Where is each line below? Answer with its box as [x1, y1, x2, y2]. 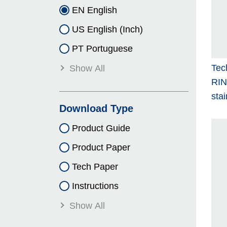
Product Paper [72, 142, 130, 153]
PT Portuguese [72, 44, 133, 54]
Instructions [72, 181, 119, 192]
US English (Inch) [72, 24, 143, 35]
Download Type [59, 103, 133, 115]
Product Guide [72, 123, 130, 134]
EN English [72, 5, 117, 16]
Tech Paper [72, 162, 118, 172]
